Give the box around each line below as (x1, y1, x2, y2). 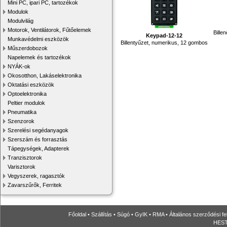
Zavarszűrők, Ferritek (8, 182, 62, 188)
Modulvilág (8, 18, 33, 24)
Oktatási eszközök (8, 82, 54, 88)
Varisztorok (8, 164, 35, 170)
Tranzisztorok (8, 155, 42, 161)
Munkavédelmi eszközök (8, 36, 69, 42)
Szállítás (91, 211, 112, 217)
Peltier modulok (8, 100, 45, 106)
